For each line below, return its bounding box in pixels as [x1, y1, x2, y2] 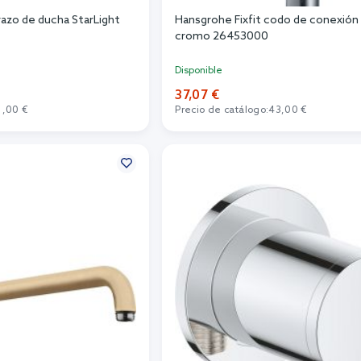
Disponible [175, 64, 223, 77]
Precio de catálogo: [175, 104, 269, 116]
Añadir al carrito [249, 129, 340, 143]
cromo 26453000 [175, 29, 269, 44]
